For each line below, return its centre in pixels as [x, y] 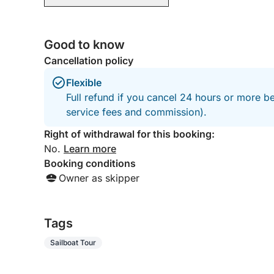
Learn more [90, 149]
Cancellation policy [89, 61]
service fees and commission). [136, 112]
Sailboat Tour [73, 243]
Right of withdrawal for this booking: [129, 134]
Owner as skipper [99, 178]
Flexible [84, 83]
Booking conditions [90, 163]
